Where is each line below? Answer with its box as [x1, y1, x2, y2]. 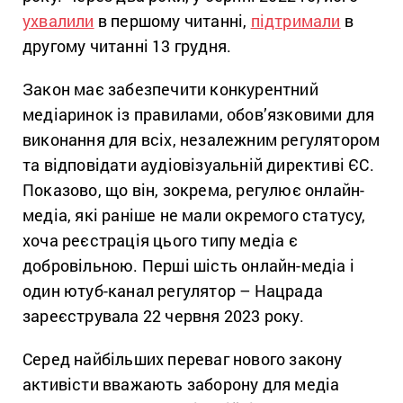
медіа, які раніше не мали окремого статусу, [22, 203, 366, 226]
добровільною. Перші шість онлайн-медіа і [22, 254, 355, 276]
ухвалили [22, 9, 94, 31]
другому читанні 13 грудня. [22, 34, 232, 57]
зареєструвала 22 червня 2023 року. [22, 304, 304, 327]
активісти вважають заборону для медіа [22, 372, 340, 395]
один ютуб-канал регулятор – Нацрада [22, 279, 324, 301]
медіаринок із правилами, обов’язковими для [22, 103, 375, 125]
